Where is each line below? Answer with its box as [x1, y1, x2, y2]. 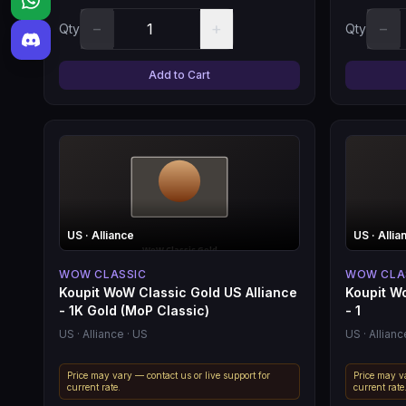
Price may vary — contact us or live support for [67, 369, 270, 381]
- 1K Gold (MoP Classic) [59, 302, 209, 318]
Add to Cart [149, 67, 210, 82]
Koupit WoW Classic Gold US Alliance [59, 284, 297, 300]
